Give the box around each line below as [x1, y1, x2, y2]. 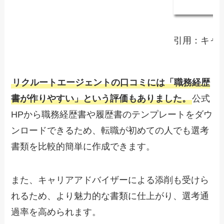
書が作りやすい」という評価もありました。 [11, 93, 191, 103]
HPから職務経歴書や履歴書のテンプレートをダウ [11, 109, 213, 119]
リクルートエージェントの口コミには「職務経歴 [12, 77, 210, 87]
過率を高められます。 [11, 207, 101, 217]
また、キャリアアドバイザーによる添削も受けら [11, 175, 209, 185]
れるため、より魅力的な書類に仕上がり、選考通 [11, 191, 209, 201]
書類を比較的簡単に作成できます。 [11, 141, 155, 151]
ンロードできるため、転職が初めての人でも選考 [11, 125, 209, 135]
